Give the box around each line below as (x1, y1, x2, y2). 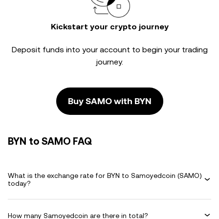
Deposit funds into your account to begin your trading (11, 45, 208, 54)
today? (8, 179, 31, 187)
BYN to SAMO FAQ (8, 135, 92, 147)
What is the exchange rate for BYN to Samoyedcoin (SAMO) (8, 172, 202, 179)
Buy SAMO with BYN (67, 96, 152, 106)
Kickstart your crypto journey (50, 22, 169, 31)
